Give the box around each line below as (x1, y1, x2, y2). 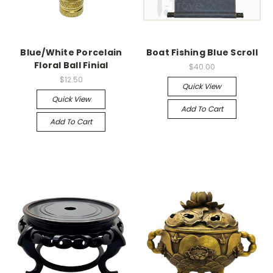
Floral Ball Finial (34, 59, 108, 71)
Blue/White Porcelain (20, 46, 122, 58)
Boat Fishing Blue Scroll (146, 46, 258, 58)
